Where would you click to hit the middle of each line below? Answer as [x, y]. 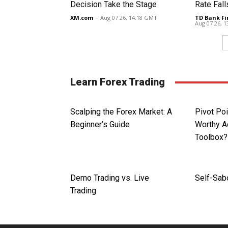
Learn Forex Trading [118, 82]
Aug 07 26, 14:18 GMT [129, 18]
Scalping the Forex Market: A [121, 112]
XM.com [82, 18]
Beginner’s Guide [100, 125]
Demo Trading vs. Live [110, 178]
